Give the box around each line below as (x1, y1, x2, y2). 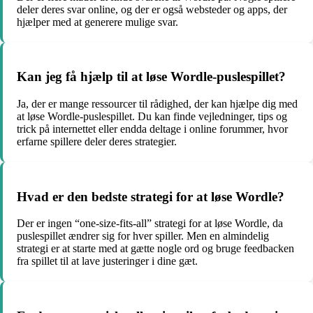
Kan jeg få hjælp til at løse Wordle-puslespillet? (17, 69, 286, 85)
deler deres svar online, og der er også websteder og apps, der (17, 3, 287, 15)
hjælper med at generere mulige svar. (17, 15, 178, 28)
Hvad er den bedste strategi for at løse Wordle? (17, 189, 284, 204)
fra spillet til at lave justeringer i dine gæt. (17, 255, 198, 268)
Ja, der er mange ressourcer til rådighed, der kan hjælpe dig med (17, 98, 298, 110)
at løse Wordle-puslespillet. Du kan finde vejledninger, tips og (17, 110, 287, 122)
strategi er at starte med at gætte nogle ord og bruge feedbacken (17, 242, 294, 255)
